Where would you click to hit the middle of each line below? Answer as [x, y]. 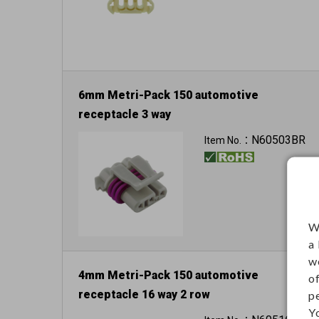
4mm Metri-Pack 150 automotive [168, 275]
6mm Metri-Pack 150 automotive [168, 95]
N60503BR [278, 140]
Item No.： [228, 141]
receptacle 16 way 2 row [144, 294]
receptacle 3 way [125, 115]
